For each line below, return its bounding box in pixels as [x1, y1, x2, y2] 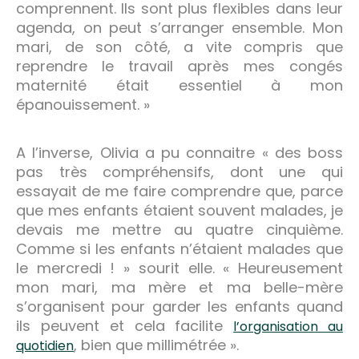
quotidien [16, 336, 74, 355]
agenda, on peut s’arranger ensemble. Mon [16, 17, 343, 38]
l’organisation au [233, 317, 344, 336]
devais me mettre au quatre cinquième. [16, 219, 343, 240]
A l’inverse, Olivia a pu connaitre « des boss [16, 142, 343, 163]
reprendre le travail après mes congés [16, 55, 343, 76]
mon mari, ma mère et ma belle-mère [16, 276, 343, 297]
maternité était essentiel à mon [16, 75, 343, 95]
